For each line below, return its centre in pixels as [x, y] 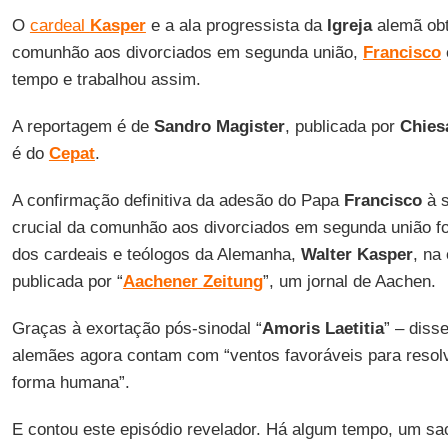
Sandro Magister [219, 126]
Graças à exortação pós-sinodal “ [136, 328]
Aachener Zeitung [192, 281]
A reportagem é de [82, 126]
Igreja [349, 25]
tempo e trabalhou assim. [106, 79]
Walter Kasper [356, 254]
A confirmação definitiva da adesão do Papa [177, 200]
